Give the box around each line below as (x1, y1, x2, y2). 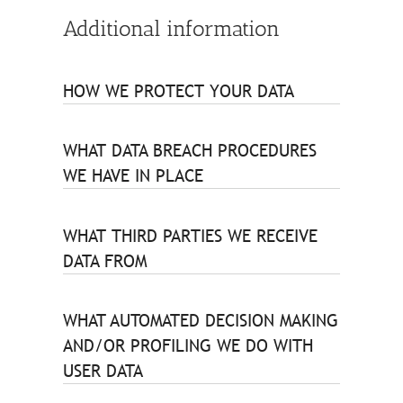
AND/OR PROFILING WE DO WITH (63, 335, 313, 357)
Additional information (63, 14, 280, 41)
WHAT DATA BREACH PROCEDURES (63, 139, 317, 162)
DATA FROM (63, 249, 147, 272)
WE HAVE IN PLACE (63, 165, 203, 187)
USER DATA (63, 360, 143, 382)
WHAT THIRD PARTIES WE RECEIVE (63, 224, 318, 246)
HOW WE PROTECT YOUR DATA (63, 80, 294, 102)
